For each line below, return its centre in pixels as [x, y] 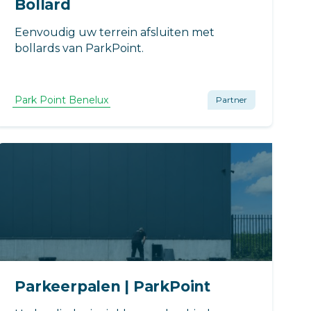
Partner [231, 99]
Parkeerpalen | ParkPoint [112, 286]
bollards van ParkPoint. [79, 48]
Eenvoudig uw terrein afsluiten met [115, 32]
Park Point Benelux [62, 100]
